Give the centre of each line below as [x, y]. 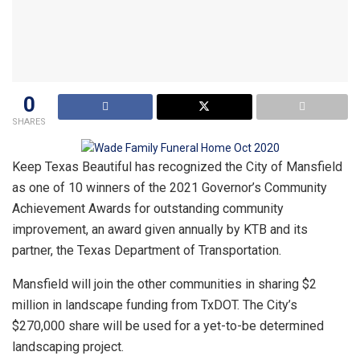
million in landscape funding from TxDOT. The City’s [155, 305]
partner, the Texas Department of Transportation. [147, 251]
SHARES [29, 122]
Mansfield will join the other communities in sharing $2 [164, 284]
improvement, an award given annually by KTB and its [160, 230]
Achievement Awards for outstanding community [148, 209]
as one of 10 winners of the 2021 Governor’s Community [170, 188]
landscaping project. [68, 347]
